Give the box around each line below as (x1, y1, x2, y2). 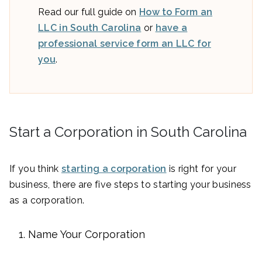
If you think (9, 163, 61, 175)
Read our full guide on (38, 6, 139, 18)
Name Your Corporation (28, 228, 145, 241)
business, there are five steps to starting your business (9, 179, 251, 191)
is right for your (166, 163, 236, 175)
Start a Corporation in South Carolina (9, 123, 247, 141)
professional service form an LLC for (38, 38, 211, 50)
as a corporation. (9, 195, 85, 206)
